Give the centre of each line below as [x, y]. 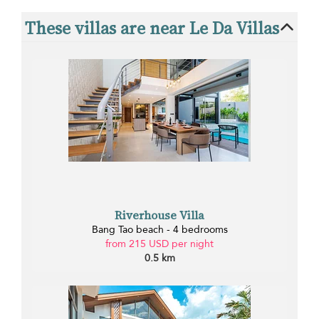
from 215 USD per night [159, 244]
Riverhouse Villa [159, 215]
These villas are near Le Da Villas [152, 28]
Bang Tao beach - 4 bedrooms [159, 230]
